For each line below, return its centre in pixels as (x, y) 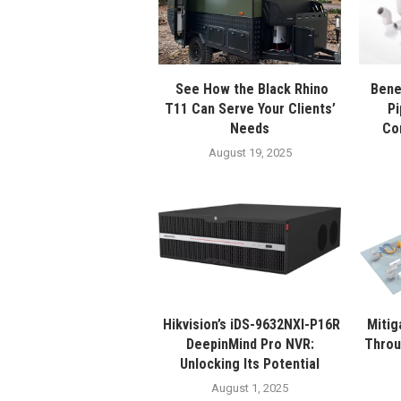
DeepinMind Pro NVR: (250, 345)
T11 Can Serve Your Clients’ (250, 109)
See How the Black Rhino (250, 90)
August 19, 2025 (250, 153)
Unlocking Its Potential (250, 364)
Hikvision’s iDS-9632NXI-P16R (250, 325)
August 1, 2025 (250, 388)
